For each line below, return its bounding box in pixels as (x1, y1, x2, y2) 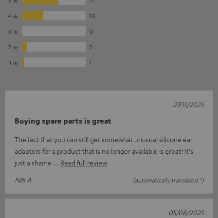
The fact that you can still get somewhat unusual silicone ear (15, 134, 193, 144)
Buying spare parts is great (15, 115, 111, 126)
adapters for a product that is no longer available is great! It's (15, 146, 193, 155)
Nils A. (15, 175, 33, 184)
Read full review (60, 158, 107, 167)
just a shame (15, 158, 53, 167)
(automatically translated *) (133, 176, 203, 184)
